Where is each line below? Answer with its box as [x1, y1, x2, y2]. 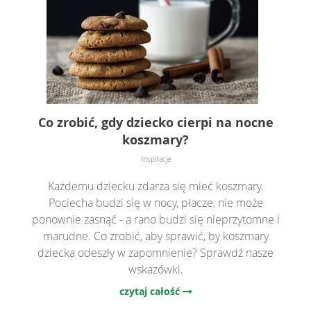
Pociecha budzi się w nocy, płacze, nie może [48, 194, 263, 210]
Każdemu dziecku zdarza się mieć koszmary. [47, 178, 264, 194]
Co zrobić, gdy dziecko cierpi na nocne [37, 113, 274, 131]
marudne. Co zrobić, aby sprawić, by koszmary [42, 228, 269, 244]
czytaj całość [119, 284, 183, 298]
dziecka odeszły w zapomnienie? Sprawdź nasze [37, 244, 274, 260]
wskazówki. [128, 261, 183, 277]
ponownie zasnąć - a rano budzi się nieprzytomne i [31, 211, 280, 227]
